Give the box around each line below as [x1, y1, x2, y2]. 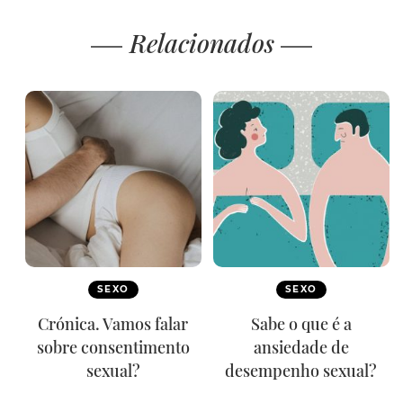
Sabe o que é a [250, 313, 352, 336]
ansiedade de [253, 336, 349, 359]
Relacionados [129, 26, 274, 59]
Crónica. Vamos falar [38, 313, 189, 336]
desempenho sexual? [225, 360, 378, 382]
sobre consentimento [36, 336, 190, 359]
